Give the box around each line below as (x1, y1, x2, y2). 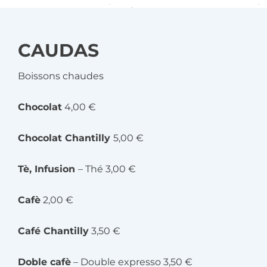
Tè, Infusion (18, 163, 78, 175)
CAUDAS (18, 39, 99, 61)
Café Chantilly (18, 225, 89, 237)
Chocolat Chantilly (18, 132, 113, 144)
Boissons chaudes (18, 70, 104, 82)
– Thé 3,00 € (78, 163, 136, 175)
